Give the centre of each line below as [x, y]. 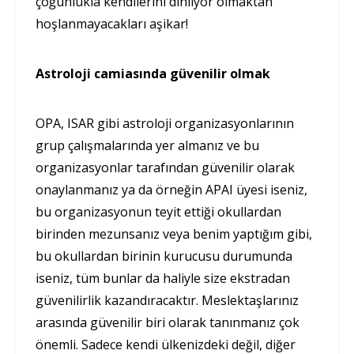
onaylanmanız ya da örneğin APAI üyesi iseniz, [171, 189]
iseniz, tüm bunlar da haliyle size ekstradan [163, 278]
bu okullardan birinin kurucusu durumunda [164, 256]
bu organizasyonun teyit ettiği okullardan [158, 211]
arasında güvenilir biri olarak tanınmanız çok [168, 322]
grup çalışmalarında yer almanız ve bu [147, 145]
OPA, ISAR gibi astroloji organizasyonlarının [165, 123]
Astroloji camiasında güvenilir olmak [153, 73]
